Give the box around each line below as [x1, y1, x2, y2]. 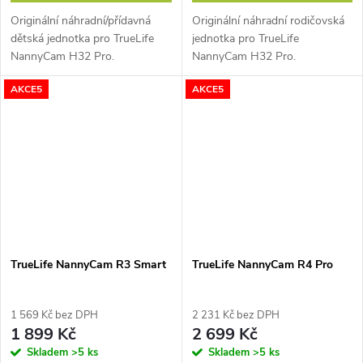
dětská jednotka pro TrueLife [11, 31, 154, 47]
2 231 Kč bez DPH [191, 308, 280, 323]
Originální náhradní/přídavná [11, 13, 151, 29]
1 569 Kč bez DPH [11, 308, 98, 323]
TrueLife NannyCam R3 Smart [11, 257, 166, 273]
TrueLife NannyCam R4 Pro [191, 257, 333, 273]
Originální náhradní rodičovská [191, 13, 344, 29]
